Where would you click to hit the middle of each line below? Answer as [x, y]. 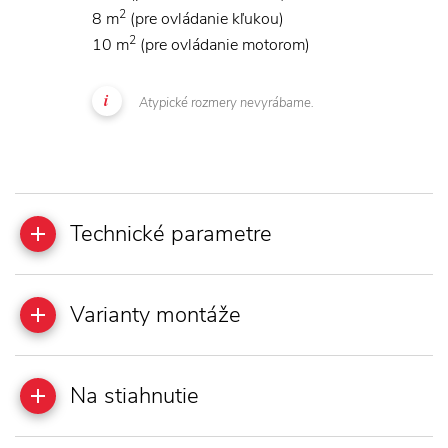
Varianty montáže [155, 314]
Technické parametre [171, 233]
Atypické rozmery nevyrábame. [226, 102]
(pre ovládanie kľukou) [205, 18]
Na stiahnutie [134, 395]
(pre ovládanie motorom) [223, 44]
